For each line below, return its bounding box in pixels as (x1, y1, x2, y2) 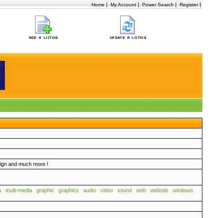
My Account (110, 2, 136, 7)
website (150, 187, 168, 193)
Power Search (142, 2, 174, 7)
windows (173, 187, 193, 193)
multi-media (5, 187, 32, 193)
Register (180, 2, 198, 7)
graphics (58, 187, 79, 193)
